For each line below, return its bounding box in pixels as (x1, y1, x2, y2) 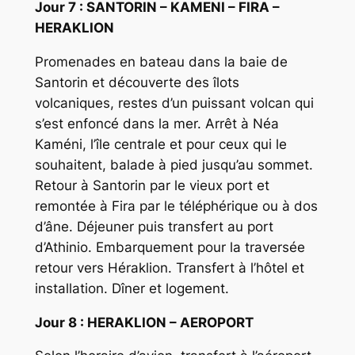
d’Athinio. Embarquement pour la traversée (34, 239, 305, 255)
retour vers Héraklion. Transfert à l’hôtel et (34, 259, 304, 276)
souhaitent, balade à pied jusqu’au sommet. (34, 156, 313, 173)
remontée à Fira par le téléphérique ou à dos (34, 197, 318, 214)
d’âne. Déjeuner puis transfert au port (34, 218, 273, 235)
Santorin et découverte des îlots (34, 74, 239, 90)
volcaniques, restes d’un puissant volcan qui (34, 94, 314, 111)
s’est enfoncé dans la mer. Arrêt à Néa (34, 115, 279, 132)
